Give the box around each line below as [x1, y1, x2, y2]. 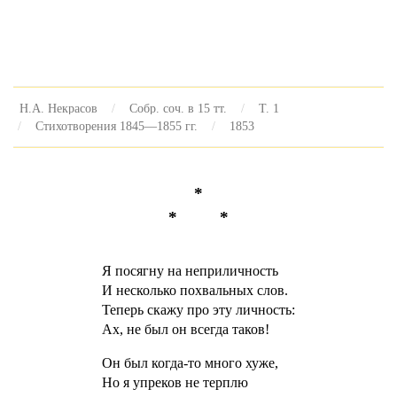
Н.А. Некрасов [19, 101, 97, 115]
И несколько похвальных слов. [101, 282, 288, 298]
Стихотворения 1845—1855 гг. [35, 119, 198, 133]
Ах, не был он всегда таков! [101, 321, 269, 337]
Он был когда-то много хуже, [101, 354, 278, 370]
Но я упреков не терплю [101, 374, 248, 390]
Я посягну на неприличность [101, 262, 278, 278]
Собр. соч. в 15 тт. [129, 101, 227, 115]
